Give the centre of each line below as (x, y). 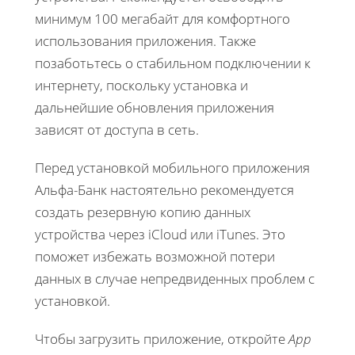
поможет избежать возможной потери (155, 256)
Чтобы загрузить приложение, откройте (162, 338)
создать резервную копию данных (143, 212)
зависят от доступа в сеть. (117, 129)
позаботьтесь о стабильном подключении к (173, 63)
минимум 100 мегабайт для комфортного (162, 18)
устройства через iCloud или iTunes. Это (160, 234)
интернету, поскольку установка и (141, 85)
